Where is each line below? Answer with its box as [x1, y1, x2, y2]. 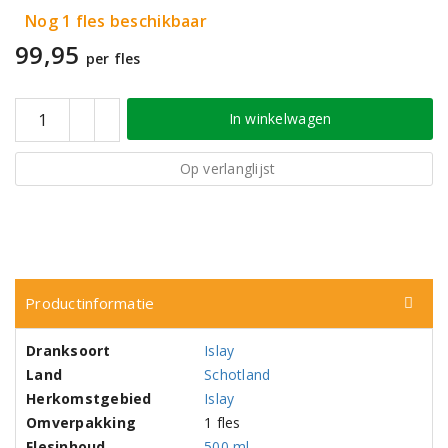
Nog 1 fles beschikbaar [25, 10, 207, 32]
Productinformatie [25, 293, 155, 313]
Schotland [204, 365, 271, 384]
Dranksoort [26, 341, 111, 360]
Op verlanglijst [179, 159, 276, 178]
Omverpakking [26, 413, 137, 432]
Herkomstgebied [26, 389, 152, 408]
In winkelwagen [228, 109, 332, 128]
